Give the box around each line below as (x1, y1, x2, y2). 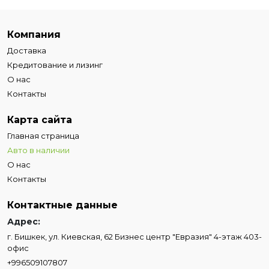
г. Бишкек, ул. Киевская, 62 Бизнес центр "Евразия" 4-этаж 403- (7, 231, 262, 241)
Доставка (7, 45, 46, 55)
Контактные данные (7, 199, 118, 211)
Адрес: (7, 216, 40, 227)
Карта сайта (7, 113, 72, 125)
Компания (7, 28, 61, 40)
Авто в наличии (7, 145, 70, 155)
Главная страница (7, 130, 79, 141)
